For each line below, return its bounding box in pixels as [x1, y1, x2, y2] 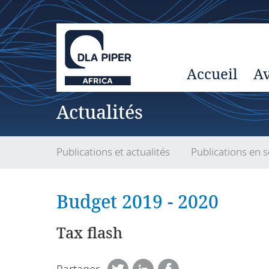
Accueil [187, 64, 237, 83]
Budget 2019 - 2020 [56, 189, 219, 214]
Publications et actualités [56, 145, 170, 159]
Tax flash [56, 222, 122, 243]
